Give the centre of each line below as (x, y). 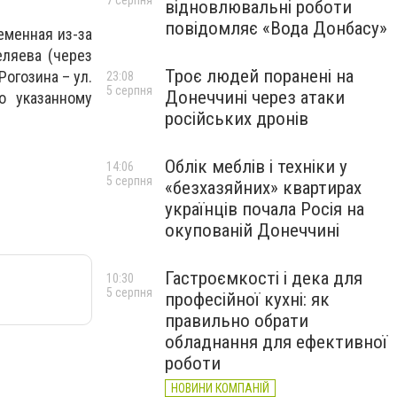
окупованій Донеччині (252, 230)
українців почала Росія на (265, 209)
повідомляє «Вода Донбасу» (276, 28)
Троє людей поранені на (259, 76)
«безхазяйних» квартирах (263, 188)
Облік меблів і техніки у (256, 167)
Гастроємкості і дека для (264, 278)
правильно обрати (237, 321)
